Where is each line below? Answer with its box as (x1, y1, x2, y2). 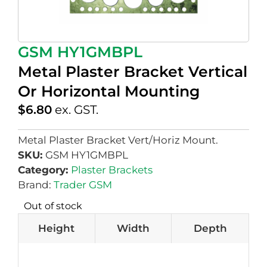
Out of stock (24, 200, 82, 212)
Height (38, 222, 75, 235)
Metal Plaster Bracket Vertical (18, 63, 247, 80)
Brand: (18, 179, 54, 191)
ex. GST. (55, 103, 98, 117)
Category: (18, 164, 71, 176)
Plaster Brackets (71, 164, 153, 176)
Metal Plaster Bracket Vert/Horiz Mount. (18, 134, 218, 147)
